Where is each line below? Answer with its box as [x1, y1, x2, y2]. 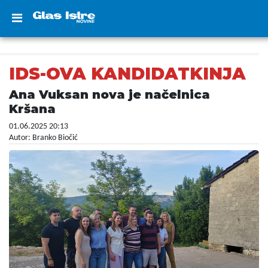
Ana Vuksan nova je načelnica [9, 87, 210, 102]
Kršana [9, 102, 56, 116]
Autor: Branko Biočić [9, 133, 78, 142]
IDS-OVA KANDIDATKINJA [9, 63, 246, 84]
